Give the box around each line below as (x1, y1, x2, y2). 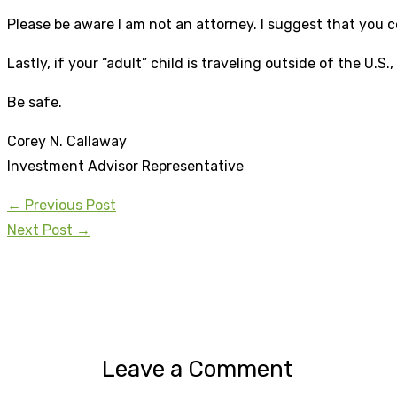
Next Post (7, 221, 76, 238)
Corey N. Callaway (7, 132, 127, 150)
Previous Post (21, 196, 116, 214)
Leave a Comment (101, 354, 293, 383)
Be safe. (7, 93, 62, 111)
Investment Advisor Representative (7, 157, 244, 175)
